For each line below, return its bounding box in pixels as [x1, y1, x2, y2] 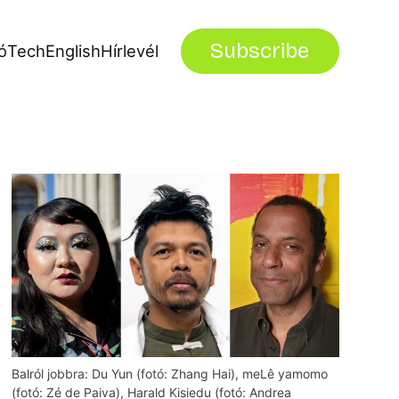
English [45, 41, 102, 61]
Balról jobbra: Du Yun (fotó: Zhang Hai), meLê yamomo [12, 366, 329, 382]
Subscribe [210, 38, 310, 63]
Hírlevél [101, 41, 159, 61]
